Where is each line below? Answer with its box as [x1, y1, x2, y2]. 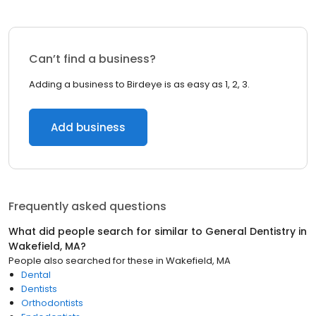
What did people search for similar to [8, 224, 205, 238]
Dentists [21, 282, 57, 296]
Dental [21, 268, 51, 281]
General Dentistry [205, 224, 296, 238]
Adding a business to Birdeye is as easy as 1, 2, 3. [29, 78, 250, 91]
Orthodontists [21, 296, 83, 310]
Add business [51, 120, 126, 135]
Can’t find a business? [29, 51, 156, 67]
